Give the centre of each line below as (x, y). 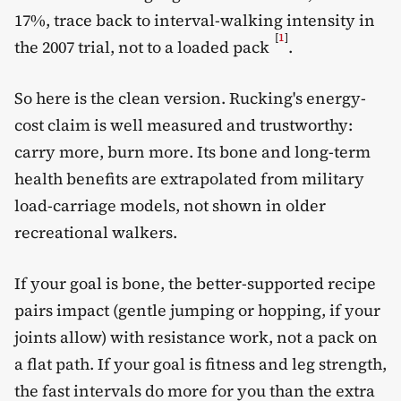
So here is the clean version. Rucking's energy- (190, 98)
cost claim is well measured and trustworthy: (183, 125)
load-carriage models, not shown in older (170, 205)
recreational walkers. (96, 232)
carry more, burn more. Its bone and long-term (192, 152)
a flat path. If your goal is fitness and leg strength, (200, 363)
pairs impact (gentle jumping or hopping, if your (197, 310)
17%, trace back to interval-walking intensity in (195, 21)
